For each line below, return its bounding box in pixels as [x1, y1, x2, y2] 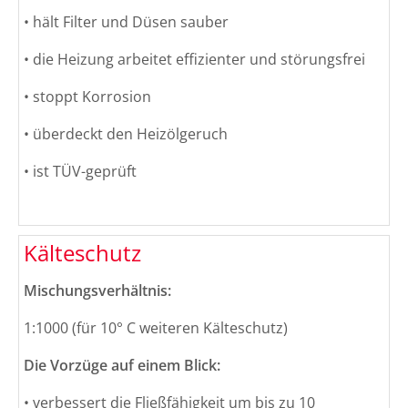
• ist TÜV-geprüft [24, 161, 137, 182]
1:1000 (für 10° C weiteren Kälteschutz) [24, 318, 288, 339]
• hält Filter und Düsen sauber [24, 12, 229, 33]
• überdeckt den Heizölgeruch [24, 124, 228, 145]
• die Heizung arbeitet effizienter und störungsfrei [24, 49, 365, 70]
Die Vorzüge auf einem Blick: [24, 355, 220, 376]
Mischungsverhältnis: [24, 280, 171, 301]
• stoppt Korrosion [24, 87, 151, 107]
